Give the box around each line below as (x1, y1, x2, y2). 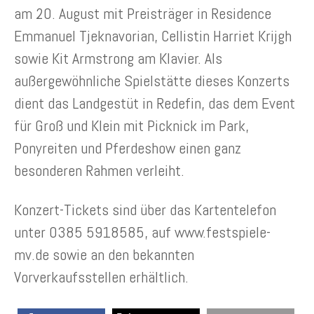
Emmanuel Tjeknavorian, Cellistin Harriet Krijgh (14, 25, 292, 46)
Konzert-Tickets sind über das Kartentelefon (14, 199, 276, 219)
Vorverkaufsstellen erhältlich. (14, 266, 189, 287)
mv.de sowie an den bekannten (14, 244, 194, 264)
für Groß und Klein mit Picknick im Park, (14, 115, 249, 135)
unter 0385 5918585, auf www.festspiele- (14, 221, 271, 242)
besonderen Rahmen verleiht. (14, 160, 184, 180)
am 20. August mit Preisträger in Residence (14, 3, 271, 23)
